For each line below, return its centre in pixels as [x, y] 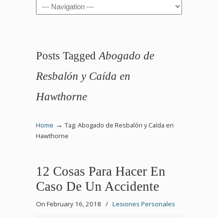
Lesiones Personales [144, 204]
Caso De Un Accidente [98, 186]
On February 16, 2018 [69, 204]
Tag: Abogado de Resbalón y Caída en [119, 125]
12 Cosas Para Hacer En [101, 171]
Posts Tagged [67, 55]
